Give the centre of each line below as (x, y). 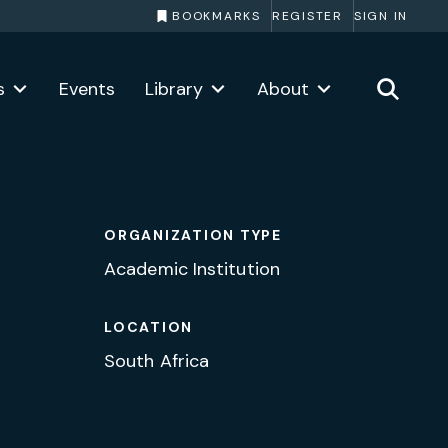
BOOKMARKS (216, 16)
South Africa (157, 361)
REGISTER (307, 16)
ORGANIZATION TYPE (193, 235)
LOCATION (148, 327)
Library (174, 89)
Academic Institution (192, 269)
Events (87, 89)
